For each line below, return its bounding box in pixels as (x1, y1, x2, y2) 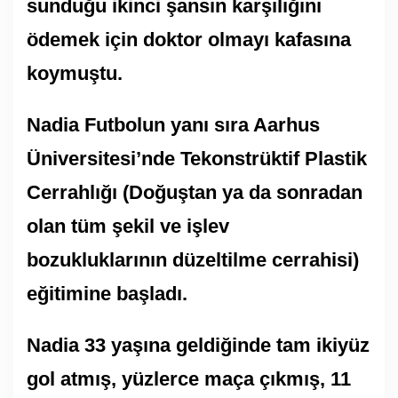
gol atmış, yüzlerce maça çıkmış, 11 (27, 367, 351, 390)
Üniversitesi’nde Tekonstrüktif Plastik (27, 147, 367, 170)
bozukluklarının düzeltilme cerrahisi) (27, 248, 359, 271)
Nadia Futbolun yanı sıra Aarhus (27, 113, 320, 136)
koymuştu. (27, 61, 123, 84)
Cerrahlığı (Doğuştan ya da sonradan (27, 180, 362, 203)
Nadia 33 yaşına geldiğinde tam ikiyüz (27, 333, 370, 356)
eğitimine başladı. (27, 282, 193, 305)
